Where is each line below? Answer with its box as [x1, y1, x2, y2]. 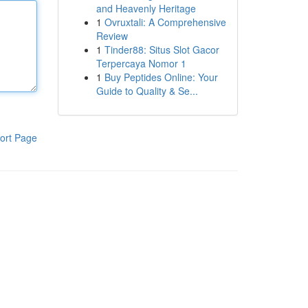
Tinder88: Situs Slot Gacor [104, 43, 219, 56]
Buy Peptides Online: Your [104, 70, 218, 84]
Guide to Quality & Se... [96, 84, 198, 98]
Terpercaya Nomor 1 [96, 56, 186, 70]
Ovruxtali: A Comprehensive [104, 15, 226, 29]
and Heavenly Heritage [96, 1, 196, 15]
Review [96, 29, 128, 43]
